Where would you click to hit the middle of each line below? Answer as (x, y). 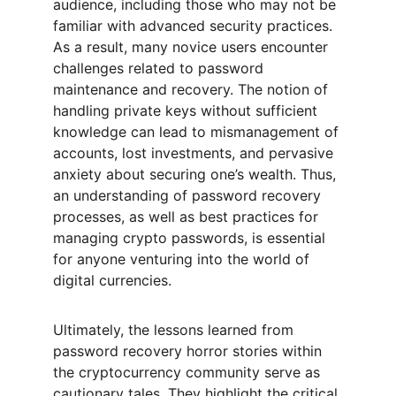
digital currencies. (112, 280)
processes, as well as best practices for (188, 217)
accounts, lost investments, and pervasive (195, 153)
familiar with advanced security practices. (195, 26)
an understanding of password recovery (189, 195)
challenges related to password (160, 68)
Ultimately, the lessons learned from (175, 330)
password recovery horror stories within (190, 351)
